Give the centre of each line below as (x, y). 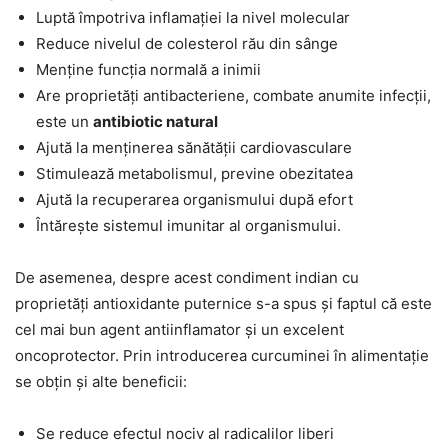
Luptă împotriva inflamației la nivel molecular (193, 17)
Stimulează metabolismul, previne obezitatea (194, 173)
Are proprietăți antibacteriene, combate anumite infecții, (233, 95)
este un (64, 121)
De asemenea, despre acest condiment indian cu (187, 277)
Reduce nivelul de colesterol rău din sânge (187, 43)
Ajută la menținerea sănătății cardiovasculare (194, 147)
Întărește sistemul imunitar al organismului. (188, 225)
